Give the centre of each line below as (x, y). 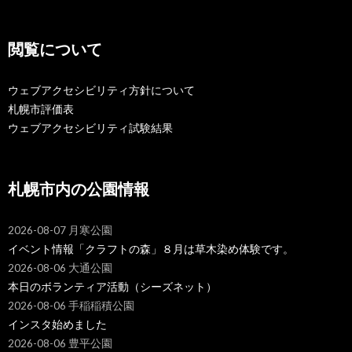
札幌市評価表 (41, 109)
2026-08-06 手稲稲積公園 (71, 305)
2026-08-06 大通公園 (60, 268)
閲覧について (55, 48)
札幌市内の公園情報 (79, 188)
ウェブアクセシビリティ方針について (101, 90)
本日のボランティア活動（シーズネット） (112, 286)
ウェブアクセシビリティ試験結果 (90, 128)
